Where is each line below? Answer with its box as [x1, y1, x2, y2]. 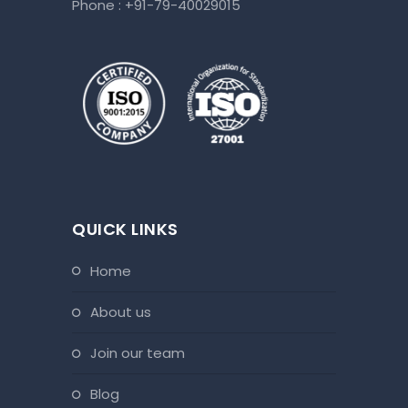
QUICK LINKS [72, 218, 178, 241]
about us [99, 302, 151, 322]
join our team [97, 343, 185, 363]
